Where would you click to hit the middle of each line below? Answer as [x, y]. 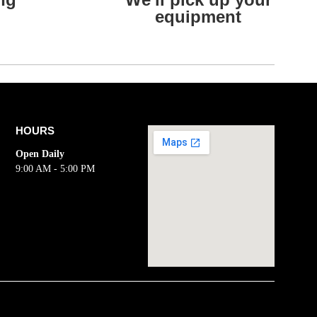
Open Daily [40, 154]
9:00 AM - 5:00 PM [56, 168]
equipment [198, 16]
